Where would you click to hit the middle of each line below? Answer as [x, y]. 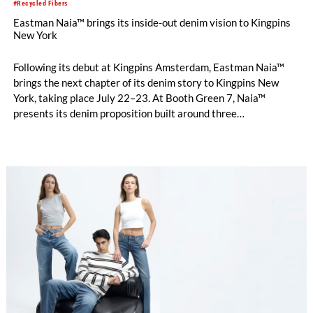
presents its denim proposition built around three [125, 114]
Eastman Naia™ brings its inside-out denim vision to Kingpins [152, 23]
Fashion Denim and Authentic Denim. [97, 144]
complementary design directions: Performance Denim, [138, 129]
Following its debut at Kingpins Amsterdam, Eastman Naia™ [148, 67]
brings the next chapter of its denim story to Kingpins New [146, 83]
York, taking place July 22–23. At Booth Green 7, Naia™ [139, 98]
